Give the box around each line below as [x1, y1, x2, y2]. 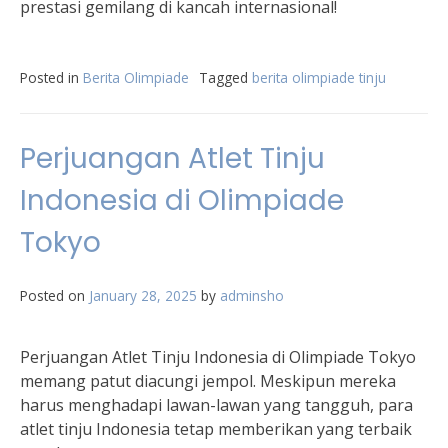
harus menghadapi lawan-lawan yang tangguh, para [20, 394, 413, 416]
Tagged [199, 68, 252, 87]
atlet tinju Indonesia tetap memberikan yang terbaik [20, 418, 412, 440]
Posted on [20, 286, 89, 305]
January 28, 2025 [89, 286, 197, 305]
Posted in [20, 68, 83, 87]
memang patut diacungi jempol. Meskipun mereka [20, 370, 396, 392]
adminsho [220, 286, 284, 305]
